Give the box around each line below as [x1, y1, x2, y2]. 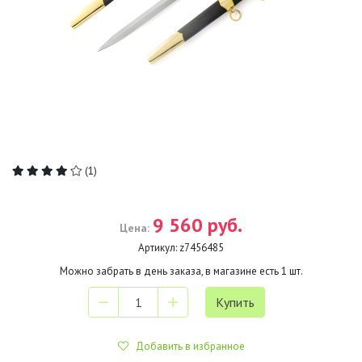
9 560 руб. [153, 213, 242, 238]
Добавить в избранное [128, 339, 245, 353]
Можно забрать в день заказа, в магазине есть [59, 264, 281, 278]
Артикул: [138, 241, 177, 255]
